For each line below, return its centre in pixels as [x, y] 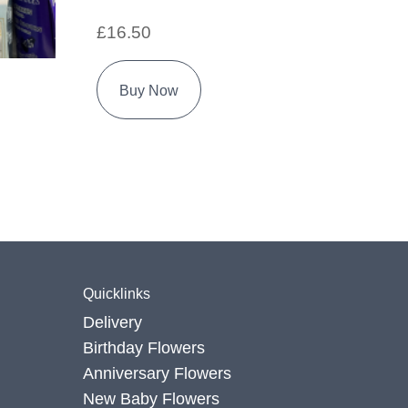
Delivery [112, 322]
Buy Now [149, 91]
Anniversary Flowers [157, 373]
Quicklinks [117, 294]
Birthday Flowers [144, 348]
